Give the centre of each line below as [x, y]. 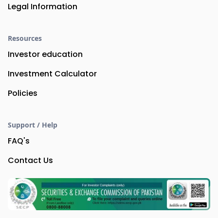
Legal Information [43, 7]
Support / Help [33, 125]
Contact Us [30, 161]
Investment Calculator [52, 74]
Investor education [45, 54]
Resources [25, 38]
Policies [23, 93]
